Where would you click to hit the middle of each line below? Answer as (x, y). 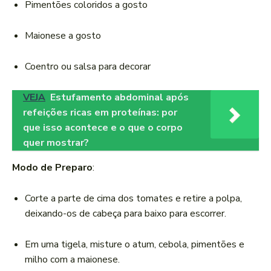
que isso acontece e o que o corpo (103, 128)
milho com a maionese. (72, 260)
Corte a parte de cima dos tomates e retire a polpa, (133, 199)
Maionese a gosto (63, 36)
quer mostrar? (56, 143)
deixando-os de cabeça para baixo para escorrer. (126, 214)
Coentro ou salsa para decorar (88, 67)
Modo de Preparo (52, 168)
